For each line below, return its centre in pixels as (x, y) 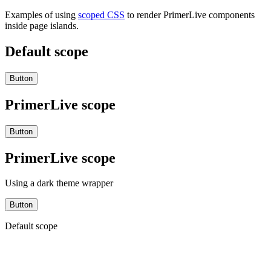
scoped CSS (101, 15)
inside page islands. (42, 26)
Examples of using (41, 15)
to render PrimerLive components (190, 15)
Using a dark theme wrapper (59, 183)
